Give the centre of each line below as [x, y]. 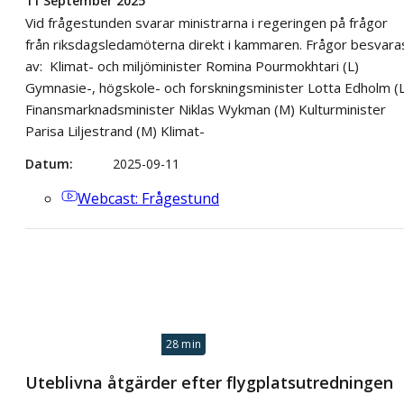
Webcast [106, 198]
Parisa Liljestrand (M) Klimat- [115, 130]
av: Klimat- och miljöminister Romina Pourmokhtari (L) [192, 65]
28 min [183, 344]
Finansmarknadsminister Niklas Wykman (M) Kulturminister [206, 109]
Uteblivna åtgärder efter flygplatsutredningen [209, 383]
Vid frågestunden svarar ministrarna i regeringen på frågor [207, 22]
